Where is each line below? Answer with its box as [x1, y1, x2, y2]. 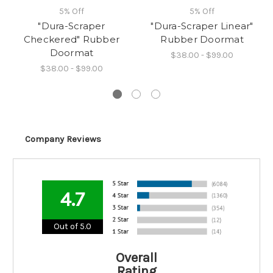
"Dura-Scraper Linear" [151, 19, 253, 32]
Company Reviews [25, 133, 101, 144]
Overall [116, 249, 157, 266]
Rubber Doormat [160, 33, 244, 45]
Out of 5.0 [53, 221, 91, 232]
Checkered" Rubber [23, 33, 120, 45]
